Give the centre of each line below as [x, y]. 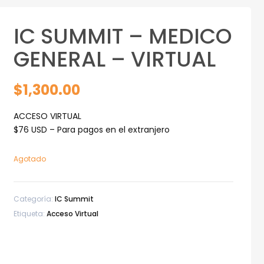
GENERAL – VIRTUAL [114, 59]
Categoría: [34, 199]
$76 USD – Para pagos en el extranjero [91, 129]
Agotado [29, 159]
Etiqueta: [30, 213]
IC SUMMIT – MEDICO [123, 36]
